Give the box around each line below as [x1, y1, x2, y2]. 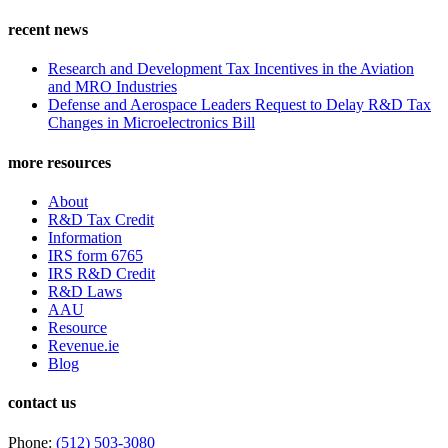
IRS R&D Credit [48, 265, 155, 282]
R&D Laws [48, 283, 122, 300]
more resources [8, 153, 111, 171]
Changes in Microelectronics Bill [48, 114, 255, 132]
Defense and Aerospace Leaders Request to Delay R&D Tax [48, 96, 431, 114]
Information [48, 229, 122, 246]
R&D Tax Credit [48, 211, 154, 228]
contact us [8, 394, 76, 412]
